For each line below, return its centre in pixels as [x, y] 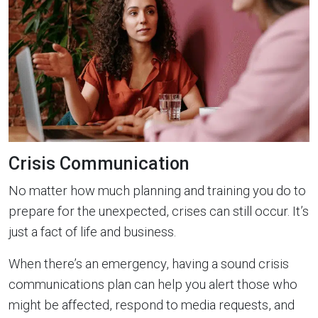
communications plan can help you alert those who [153, 284]
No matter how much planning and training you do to [157, 190]
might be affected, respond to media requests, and [152, 305]
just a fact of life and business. [92, 231]
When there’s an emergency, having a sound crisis [149, 263]
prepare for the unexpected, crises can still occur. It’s [159, 211]
